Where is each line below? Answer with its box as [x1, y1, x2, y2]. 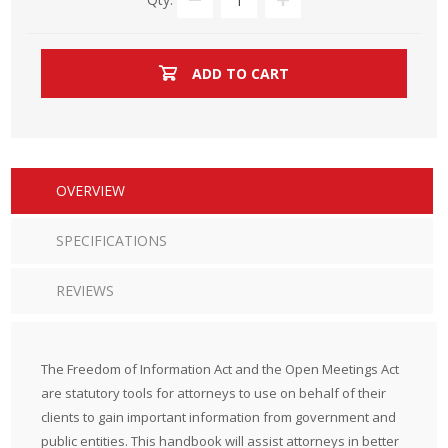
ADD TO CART [192, 64, 289, 83]
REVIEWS [56, 281, 115, 300]
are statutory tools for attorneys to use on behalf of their [41, 384, 387, 402]
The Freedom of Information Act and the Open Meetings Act [41, 360, 400, 378]
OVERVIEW [56, 181, 126, 200]
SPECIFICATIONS [56, 231, 168, 250]
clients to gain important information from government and [41, 408, 397, 426]
